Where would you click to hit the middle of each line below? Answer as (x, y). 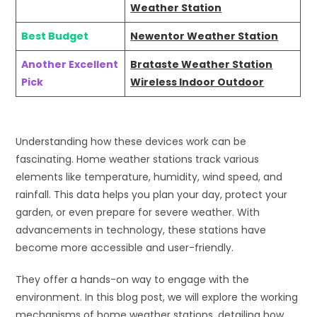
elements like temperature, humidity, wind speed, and (149, 177)
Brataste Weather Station (202, 64)
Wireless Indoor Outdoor (197, 82)
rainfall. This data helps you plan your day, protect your (152, 194)
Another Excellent (70, 64)
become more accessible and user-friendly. (125, 247)
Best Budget (55, 36)
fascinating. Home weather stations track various (138, 159)
